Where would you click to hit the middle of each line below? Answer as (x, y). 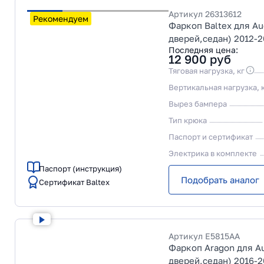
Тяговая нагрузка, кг (207, 71)
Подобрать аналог (220, 180)
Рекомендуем (61, 19)
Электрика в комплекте (213, 153)
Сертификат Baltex (74, 182)
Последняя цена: (203, 50)
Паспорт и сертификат (211, 137)
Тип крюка (188, 120)
